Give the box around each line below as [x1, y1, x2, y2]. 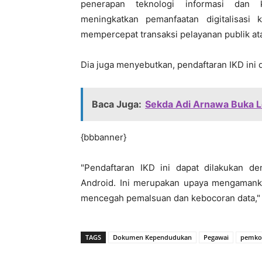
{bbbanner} [81, 131, 126, 143]
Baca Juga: [92, 98, 142, 110]
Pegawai [204, 232, 229, 242]
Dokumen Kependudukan [113, 232, 192, 242]
